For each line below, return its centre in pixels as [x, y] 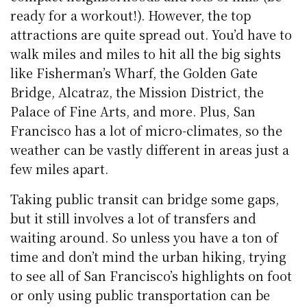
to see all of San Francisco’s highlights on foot [151, 275]
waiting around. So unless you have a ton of [145, 237]
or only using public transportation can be [140, 294]
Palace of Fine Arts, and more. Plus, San [133, 111]
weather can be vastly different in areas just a [150, 149]
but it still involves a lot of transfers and [134, 218]
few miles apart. [60, 168]
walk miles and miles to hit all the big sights [146, 53]
